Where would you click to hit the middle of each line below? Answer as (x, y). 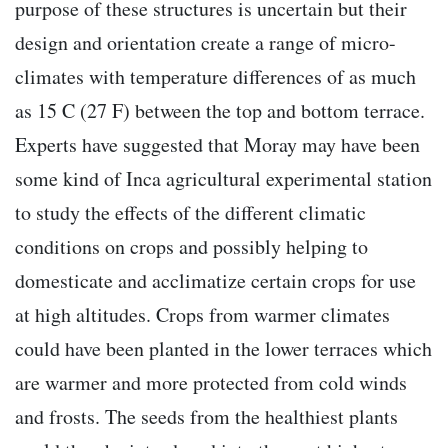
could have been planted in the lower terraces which (223, 349)
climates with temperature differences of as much (215, 77)
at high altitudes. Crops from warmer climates (202, 315)
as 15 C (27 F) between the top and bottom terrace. (220, 111)
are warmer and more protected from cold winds (211, 383)
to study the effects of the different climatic (190, 213)
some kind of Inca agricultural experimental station (223, 179)
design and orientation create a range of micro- (205, 43)
